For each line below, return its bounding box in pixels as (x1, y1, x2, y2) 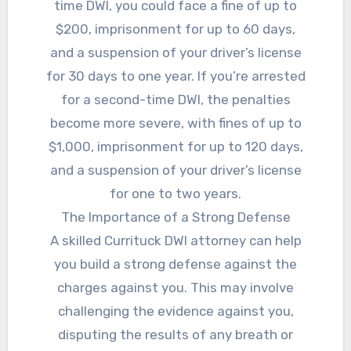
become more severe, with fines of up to (49, 115, 302, 132)
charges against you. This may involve (57, 280, 294, 296)
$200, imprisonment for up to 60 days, (56, 21, 295, 38)
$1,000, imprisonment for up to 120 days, (48, 139, 303, 155)
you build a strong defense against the (54, 256, 297, 273)
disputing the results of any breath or (58, 327, 293, 343)
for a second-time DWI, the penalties (60, 92, 291, 108)
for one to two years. (110, 186, 241, 202)
